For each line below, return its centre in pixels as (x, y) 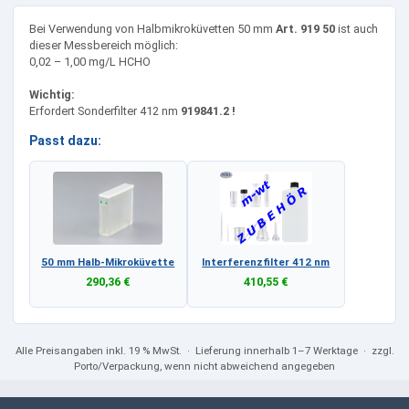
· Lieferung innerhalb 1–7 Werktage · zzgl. (288, 350)
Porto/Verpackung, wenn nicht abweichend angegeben (204, 366)
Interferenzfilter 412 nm (266, 262)
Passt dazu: (65, 140)
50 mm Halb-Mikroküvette (108, 262)
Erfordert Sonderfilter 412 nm (105, 111)
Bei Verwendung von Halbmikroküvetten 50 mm (152, 29)
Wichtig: (52, 95)
